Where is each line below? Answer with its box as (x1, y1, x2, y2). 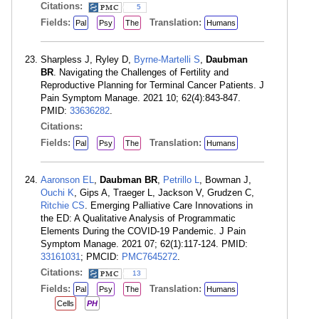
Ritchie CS (41, 200, 85, 211)
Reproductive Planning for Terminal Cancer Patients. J (41, 80, 264, 90)
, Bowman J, (199, 174, 251, 185)
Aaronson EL (41, 174, 94, 185)
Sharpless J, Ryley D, (41, 54, 134, 65)
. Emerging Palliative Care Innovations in (85, 200, 253, 211)
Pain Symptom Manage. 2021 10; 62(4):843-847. (41, 93, 241, 103)
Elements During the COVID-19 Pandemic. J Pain (41, 226, 246, 236)
